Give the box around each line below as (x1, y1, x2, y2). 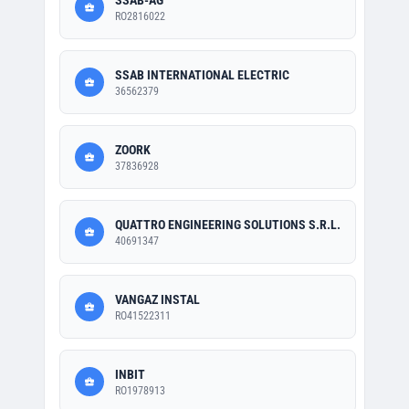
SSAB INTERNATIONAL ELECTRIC (115, 68, 289, 82)
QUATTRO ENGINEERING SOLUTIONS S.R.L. (115, 217, 341, 232)
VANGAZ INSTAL (115, 292, 200, 307)
